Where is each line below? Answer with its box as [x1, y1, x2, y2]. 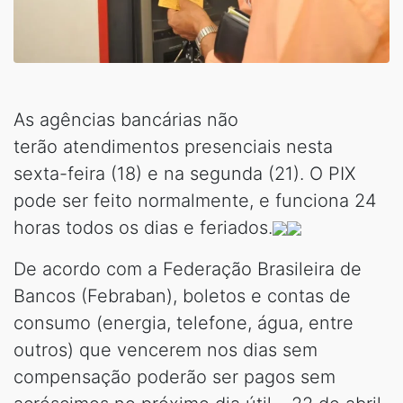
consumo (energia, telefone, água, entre [13, 311, 354, 334]
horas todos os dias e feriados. [13, 216, 273, 238]
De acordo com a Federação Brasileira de [13, 257, 362, 280]
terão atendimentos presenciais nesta [13, 135, 333, 157]
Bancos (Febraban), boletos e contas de [13, 284, 351, 307]
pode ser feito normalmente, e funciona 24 [13, 189, 377, 211]
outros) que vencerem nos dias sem [13, 338, 318, 361]
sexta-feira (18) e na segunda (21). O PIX [13, 162, 355, 184]
